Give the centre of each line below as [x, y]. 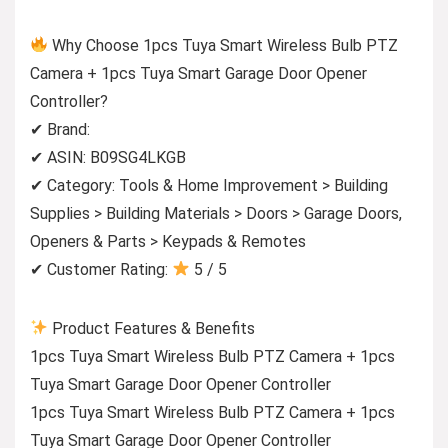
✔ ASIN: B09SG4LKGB [108, 157]
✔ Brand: [60, 129]
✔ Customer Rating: [101, 269]
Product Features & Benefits [152, 328]
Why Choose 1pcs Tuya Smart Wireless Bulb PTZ [223, 45]
